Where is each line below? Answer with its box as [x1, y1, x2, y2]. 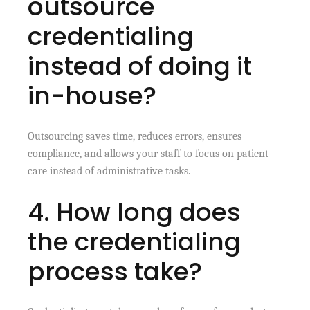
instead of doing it [28, 48, 253, 84]
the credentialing [28, 224, 241, 260]
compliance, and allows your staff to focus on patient [28, 147, 269, 161]
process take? [28, 254, 203, 290]
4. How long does [28, 194, 241, 230]
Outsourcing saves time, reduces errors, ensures [28, 130, 242, 143]
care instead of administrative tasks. [28, 165, 191, 178]
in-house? [28, 78, 157, 114]
